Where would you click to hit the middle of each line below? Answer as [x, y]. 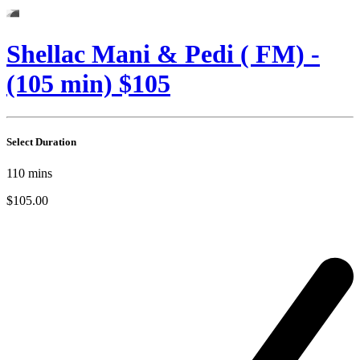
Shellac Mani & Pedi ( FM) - [163, 54]
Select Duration [41, 142]
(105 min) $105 [88, 84]
